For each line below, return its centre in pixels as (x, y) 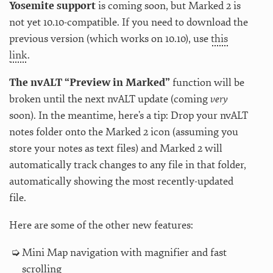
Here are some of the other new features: (101, 225)
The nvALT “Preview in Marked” (90, 82)
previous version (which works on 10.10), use (110, 38)
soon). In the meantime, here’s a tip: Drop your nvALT (129, 115)
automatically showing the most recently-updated (121, 181)
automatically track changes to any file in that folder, (128, 165)
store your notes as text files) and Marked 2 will (116, 148)
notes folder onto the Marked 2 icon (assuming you (124, 132)
